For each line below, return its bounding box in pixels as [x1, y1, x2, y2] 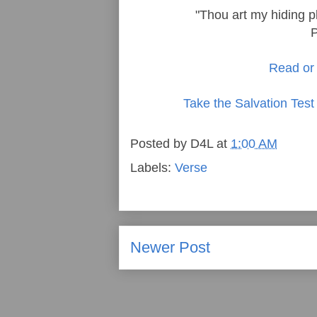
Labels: [130, 160, 175, 175]
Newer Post [130, 238, 210, 257]
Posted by [130, 137, 190, 151]
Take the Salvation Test [183, 96, 314, 110]
